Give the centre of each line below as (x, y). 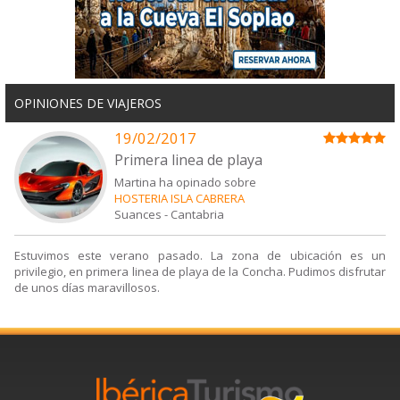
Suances (138, 214)
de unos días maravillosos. (87, 288)
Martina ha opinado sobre (186, 182)
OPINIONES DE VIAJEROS (88, 103)
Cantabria (198, 214)
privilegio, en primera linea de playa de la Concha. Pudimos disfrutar (200, 272)
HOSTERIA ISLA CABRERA (180, 198)
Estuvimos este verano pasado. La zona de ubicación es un (200, 256)
